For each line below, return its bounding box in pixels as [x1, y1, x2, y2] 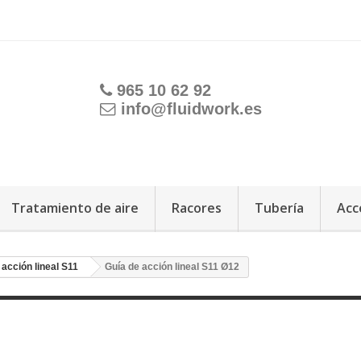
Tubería [255, 199, 304, 217]
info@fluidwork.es [120, 100, 262, 118]
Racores [172, 199, 222, 217]
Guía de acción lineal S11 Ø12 [105, 261, 239, 272]
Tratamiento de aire [11, 199, 139, 217]
